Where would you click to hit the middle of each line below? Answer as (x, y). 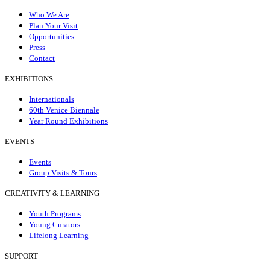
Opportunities (52, 36)
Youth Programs (55, 213)
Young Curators (55, 224)
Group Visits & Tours (63, 172)
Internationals (52, 99)
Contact (42, 58)
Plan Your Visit (53, 25)
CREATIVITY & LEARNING (52, 193)
